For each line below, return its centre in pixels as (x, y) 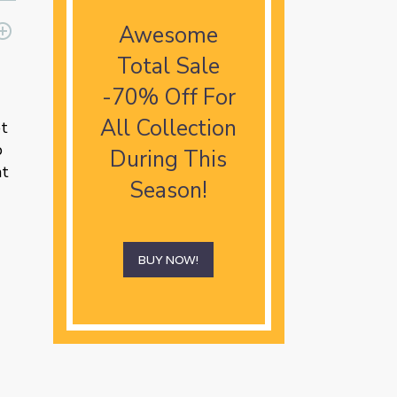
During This (169, 160)
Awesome (169, 36)
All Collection (169, 129)
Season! (169, 191)
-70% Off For (168, 98)
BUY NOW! (169, 260)
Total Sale (169, 67)
